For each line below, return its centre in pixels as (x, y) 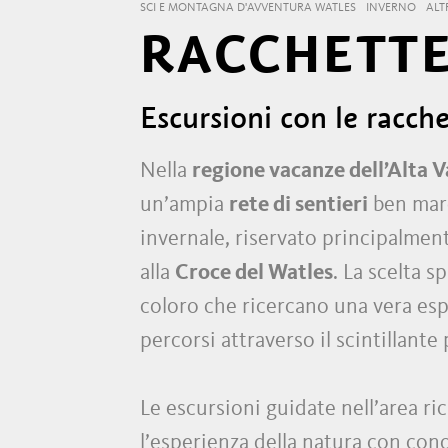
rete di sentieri (298, 205)
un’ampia (184, 205)
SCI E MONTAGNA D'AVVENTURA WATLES (248, 8)
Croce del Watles (254, 273)
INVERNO (391, 8)
